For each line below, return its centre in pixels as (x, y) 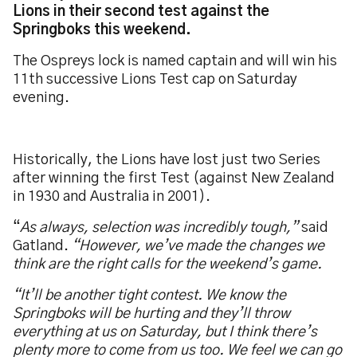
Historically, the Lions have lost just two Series (167, 160)
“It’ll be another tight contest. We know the (149, 296)
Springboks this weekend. (104, 30)
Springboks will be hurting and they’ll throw (151, 314)
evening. (43, 98)
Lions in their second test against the (141, 12)
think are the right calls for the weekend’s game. (167, 265)
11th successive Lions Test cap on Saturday (155, 80)
